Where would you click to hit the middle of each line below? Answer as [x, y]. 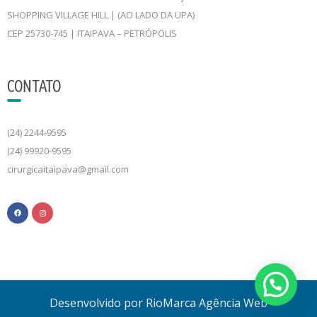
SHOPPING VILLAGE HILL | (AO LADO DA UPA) [101, 15]
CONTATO [34, 86]
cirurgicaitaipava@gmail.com [68, 169]
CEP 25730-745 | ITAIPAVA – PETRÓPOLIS [92, 33]
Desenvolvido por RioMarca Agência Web [158, 303]
